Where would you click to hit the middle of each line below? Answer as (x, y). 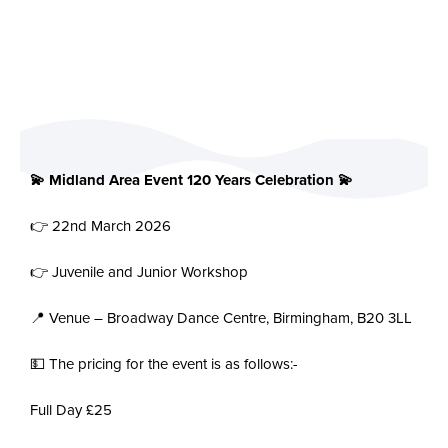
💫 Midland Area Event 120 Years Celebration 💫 (191, 180)
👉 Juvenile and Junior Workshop (139, 272)
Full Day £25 (71, 410)
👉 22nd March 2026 (100, 226)
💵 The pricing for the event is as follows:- (164, 364)
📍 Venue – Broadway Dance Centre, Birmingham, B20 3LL (221, 318)
